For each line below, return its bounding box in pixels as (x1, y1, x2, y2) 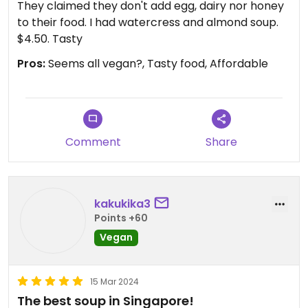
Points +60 (94, 210, 148, 225)
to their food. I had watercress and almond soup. (17, 14, 278, 30)
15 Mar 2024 (90, 276, 139, 287)
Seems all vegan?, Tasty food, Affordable (45, 56, 268, 71)
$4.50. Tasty (17, 31, 82, 47)
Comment (65, 134, 121, 150)
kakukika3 (94, 195, 151, 212)
